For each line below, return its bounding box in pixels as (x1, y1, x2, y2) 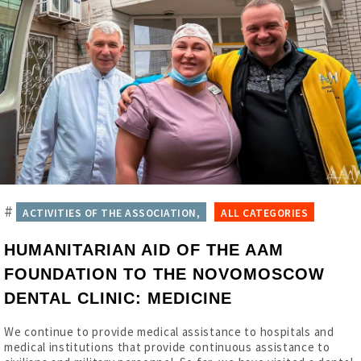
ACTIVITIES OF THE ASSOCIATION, (23, 206, 201, 220)
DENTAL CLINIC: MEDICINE (4, 289, 232, 307)
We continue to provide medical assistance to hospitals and (4, 324, 334, 339)
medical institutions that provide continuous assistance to (4, 339, 330, 355)
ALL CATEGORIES (221, 206, 309, 220)
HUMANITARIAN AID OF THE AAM (4, 241, 284, 259)
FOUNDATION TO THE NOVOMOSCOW (4, 265, 325, 283)
